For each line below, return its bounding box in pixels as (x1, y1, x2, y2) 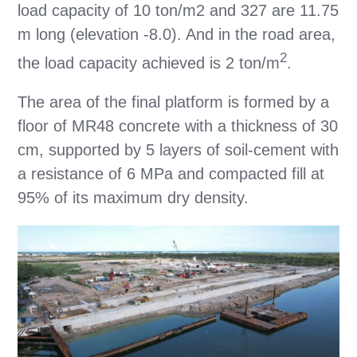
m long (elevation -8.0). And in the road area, (18, 25, 336, 43)
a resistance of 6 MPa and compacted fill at (18, 165, 325, 183)
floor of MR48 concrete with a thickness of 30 (18, 117, 339, 135)
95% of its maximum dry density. (18, 189, 249, 207)
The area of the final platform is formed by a (18, 93, 330, 112)
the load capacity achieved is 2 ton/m (18, 53, 280, 72)
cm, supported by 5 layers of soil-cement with (18, 141, 339, 159)
